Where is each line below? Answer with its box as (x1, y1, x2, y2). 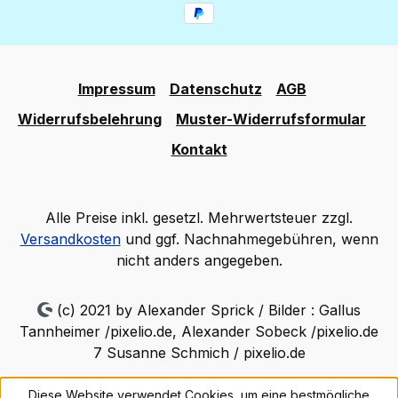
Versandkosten (20, 230, 121, 248)
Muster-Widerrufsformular (176, 110, 366, 128)
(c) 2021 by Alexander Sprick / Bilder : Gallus (52, 301, 361, 319)
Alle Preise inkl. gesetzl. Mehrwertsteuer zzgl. (45, 209, 353, 227)
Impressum (77, 80, 155, 98)
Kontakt (171, 140, 227, 158)
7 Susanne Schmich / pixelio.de (92, 344, 306, 362)
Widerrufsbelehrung (18, 110, 162, 128)
